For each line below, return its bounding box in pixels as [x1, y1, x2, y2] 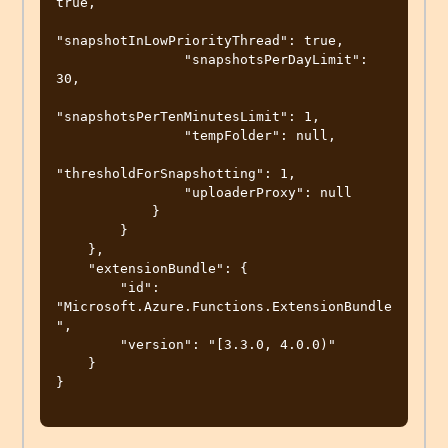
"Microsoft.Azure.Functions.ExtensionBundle [56, 299, 392, 315]
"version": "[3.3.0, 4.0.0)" [56, 337, 120, 353]
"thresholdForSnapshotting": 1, [56, 166, 296, 182]
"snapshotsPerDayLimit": [56, 52, 184, 68]
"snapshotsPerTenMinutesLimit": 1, [56, 109, 320, 125]
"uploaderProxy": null [56, 185, 184, 201]
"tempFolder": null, [56, 128, 184, 144]
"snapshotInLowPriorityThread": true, [56, 33, 344, 49]
